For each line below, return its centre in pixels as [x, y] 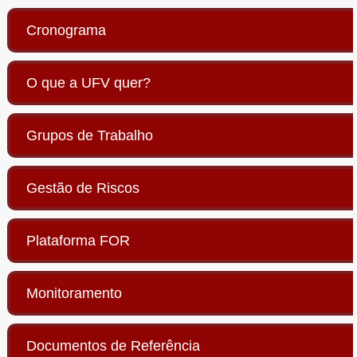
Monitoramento [74, 293]
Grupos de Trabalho [89, 135]
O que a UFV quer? [88, 83]
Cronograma [66, 30]
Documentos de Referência [113, 346]
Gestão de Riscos [82, 188]
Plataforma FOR [78, 241]
